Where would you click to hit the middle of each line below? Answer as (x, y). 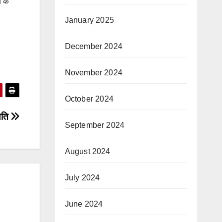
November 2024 (94, 73)
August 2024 (87, 151)
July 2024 (82, 178)
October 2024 (89, 99)
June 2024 (84, 204)
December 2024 (94, 46)
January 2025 (89, 20)
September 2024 (95, 125)
